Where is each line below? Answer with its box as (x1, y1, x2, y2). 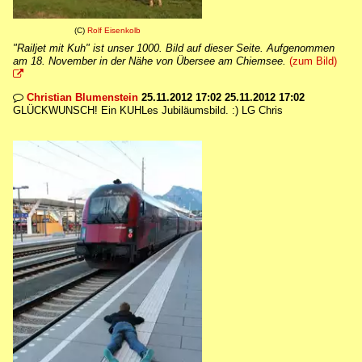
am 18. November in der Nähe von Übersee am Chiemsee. (13, 55, 286, 67)
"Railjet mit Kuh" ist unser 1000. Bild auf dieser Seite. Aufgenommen (13, 42, 335, 54)
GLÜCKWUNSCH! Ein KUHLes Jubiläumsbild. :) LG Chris (13, 104, 283, 116)
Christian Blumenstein (27, 91, 138, 103)
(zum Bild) (289, 55, 337, 67)
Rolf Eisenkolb (87, 26, 141, 35)
